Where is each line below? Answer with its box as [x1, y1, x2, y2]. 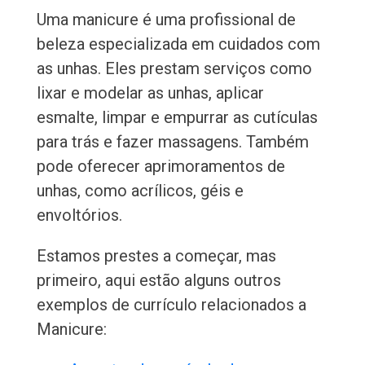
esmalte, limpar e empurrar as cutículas [36, 108, 318, 128]
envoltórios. [36, 205, 122, 226]
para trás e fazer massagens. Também [36, 132, 309, 152]
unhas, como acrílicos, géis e [36, 181, 244, 201]
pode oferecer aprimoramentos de [36, 156, 285, 177]
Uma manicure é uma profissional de [36, 10, 296, 30]
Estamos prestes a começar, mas [36, 246, 276, 266]
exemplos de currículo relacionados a [36, 295, 306, 315]
